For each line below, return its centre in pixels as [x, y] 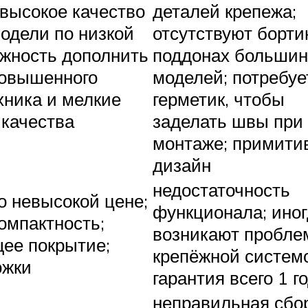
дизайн [182, 165]
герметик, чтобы [219, 99]
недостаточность [221, 190]
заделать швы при [228, 121]
